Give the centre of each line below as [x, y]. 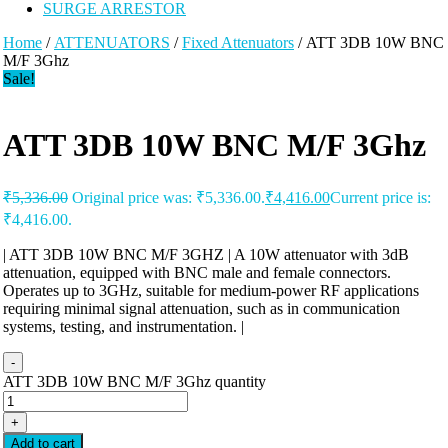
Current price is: [380, 197]
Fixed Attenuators [238, 42]
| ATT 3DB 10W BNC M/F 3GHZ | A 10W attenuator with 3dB [206, 254]
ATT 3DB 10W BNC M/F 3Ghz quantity [134, 381]
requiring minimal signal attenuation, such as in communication [201, 308]
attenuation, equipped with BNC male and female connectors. [197, 272]
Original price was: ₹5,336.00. [168, 197]
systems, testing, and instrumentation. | [123, 326]
